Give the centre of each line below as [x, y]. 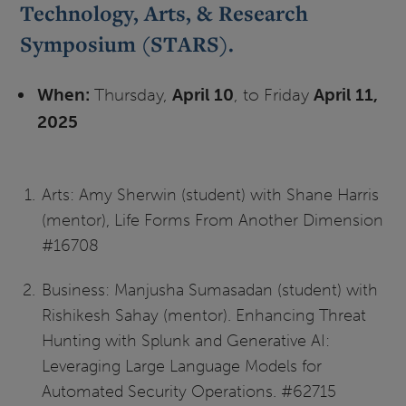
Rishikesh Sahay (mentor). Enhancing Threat [203, 315]
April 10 [200, 95]
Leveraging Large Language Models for [181, 366]
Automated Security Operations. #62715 [188, 391]
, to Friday [273, 95]
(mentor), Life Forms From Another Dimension [212, 220]
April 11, [345, 95]
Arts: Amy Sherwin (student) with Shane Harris [210, 194]
